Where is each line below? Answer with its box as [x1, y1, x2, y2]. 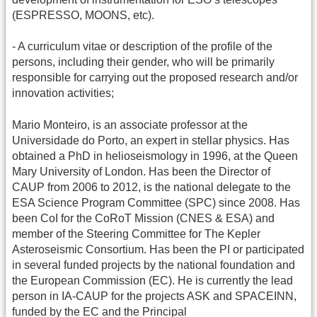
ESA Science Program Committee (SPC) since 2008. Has [12, 196, 300, 209]
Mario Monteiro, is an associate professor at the [12, 118, 248, 131]
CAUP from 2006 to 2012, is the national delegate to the [12, 180, 291, 193]
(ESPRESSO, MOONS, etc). [12, 9, 154, 22]
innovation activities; [12, 87, 114, 100]
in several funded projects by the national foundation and [12, 258, 295, 271]
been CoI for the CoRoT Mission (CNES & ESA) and [12, 212, 275, 224]
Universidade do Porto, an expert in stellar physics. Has [12, 134, 289, 146]
